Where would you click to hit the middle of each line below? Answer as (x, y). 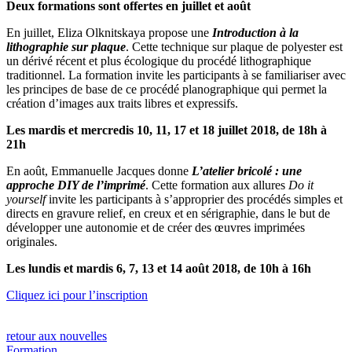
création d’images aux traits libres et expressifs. (122, 103)
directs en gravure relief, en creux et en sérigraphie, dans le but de (168, 213)
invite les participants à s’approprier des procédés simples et (194, 199)
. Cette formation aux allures (217, 185)
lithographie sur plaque (66, 46)
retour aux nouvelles (57, 335)
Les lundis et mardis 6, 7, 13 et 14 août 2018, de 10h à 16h (159, 268)
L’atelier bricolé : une (247, 170)
